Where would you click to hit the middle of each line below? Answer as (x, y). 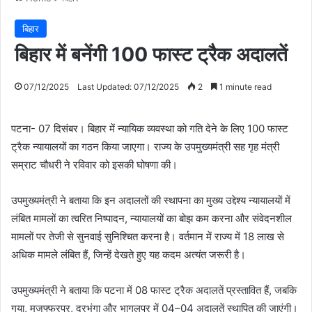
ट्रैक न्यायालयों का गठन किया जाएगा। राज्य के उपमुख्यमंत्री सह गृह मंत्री (145, 146)
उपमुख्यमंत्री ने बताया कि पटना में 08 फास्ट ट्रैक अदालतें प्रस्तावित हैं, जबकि (154, 290)
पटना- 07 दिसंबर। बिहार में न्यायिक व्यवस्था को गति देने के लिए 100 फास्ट (150, 128)
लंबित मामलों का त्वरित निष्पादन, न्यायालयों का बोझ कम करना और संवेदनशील (151, 218)
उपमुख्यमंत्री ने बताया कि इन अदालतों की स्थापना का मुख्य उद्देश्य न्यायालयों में (151, 200)
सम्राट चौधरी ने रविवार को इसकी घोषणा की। (94, 164)
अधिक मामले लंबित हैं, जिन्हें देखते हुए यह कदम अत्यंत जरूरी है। (128, 254)
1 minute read (244, 86)
